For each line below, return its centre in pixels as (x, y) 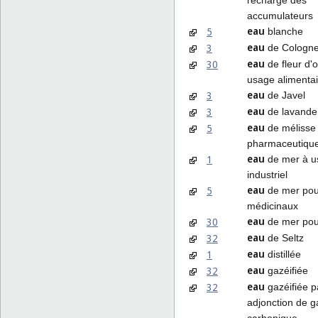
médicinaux (273, 205)
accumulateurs (280, 15)
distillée (283, 254)
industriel (267, 174)
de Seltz (284, 237)
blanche (284, 31)
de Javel (285, 95)
